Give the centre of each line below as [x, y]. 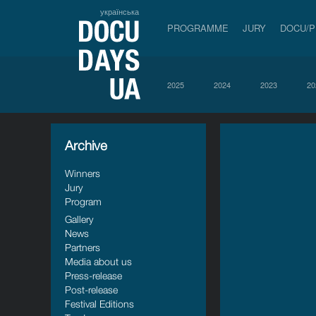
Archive [86, 145]
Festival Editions [99, 304]
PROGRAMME [198, 28]
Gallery [79, 219]
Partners [83, 247]
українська [120, 11]
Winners [83, 173]
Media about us [98, 261]
